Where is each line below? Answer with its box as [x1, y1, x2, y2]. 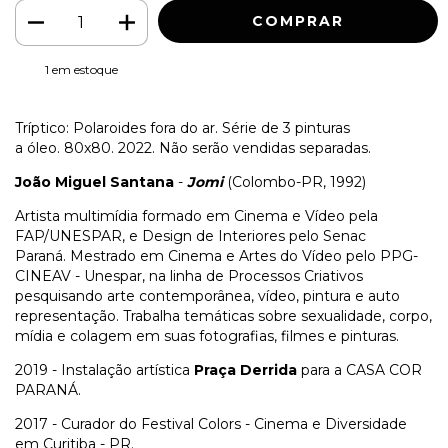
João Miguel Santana [15, 173, 174, 192]
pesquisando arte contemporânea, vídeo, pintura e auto [15, 287, 400, 306]
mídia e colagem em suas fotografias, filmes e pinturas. [15, 327, 403, 346]
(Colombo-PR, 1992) [227, 173, 370, 192]
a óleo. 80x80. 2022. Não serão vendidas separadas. [15, 139, 375, 158]
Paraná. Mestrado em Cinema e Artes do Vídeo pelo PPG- [15, 247, 418, 266]
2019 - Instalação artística [15, 361, 194, 380]
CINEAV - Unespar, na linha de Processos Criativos [15, 267, 363, 286]
